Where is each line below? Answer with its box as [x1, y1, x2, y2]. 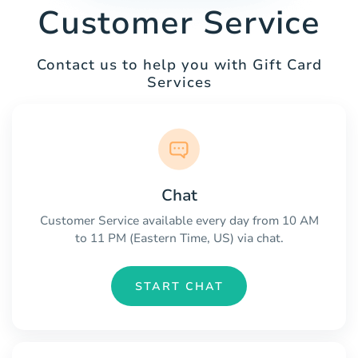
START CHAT [134, 278, 224, 294]
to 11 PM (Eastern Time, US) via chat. [74, 230, 284, 247]
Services [146, 73, 212, 93]
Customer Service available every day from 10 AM [39, 213, 319, 229]
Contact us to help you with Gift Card [36, 55, 322, 75]
